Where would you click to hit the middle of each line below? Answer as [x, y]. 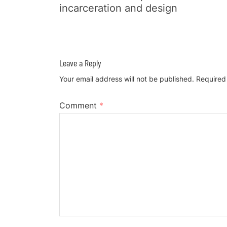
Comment [79, 105]
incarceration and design [118, 8]
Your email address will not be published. [127, 79]
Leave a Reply [80, 63]
